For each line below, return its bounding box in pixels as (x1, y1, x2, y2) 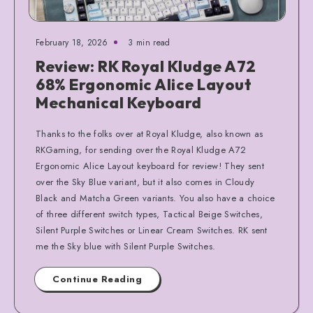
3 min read (128, 36, 170, 49)
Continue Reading (52, 272, 142, 286)
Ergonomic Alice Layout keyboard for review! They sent (36, 159, 264, 173)
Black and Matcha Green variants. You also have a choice (36, 191, 275, 205)
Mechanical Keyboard (36, 92, 202, 112)
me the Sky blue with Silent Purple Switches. (36, 239, 216, 253)
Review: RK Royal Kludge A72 (36, 56, 256, 76)
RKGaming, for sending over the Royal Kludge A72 (36, 143, 247, 156)
